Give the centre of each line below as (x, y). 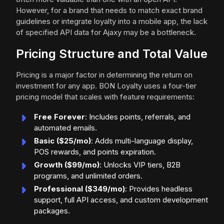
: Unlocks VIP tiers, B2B (140, 165)
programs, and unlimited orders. (88, 176)
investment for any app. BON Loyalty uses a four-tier (106, 86)
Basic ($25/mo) (62, 141)
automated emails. (65, 128)
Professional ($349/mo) (79, 189)
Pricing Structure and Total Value (112, 54)
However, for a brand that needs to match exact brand (109, 10)
